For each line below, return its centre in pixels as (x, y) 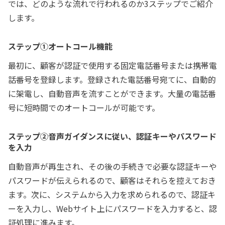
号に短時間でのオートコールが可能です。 (84, 108)
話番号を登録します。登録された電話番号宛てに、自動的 (112, 80)
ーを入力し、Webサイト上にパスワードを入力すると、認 (113, 209)
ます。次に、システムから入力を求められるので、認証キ (112, 195)
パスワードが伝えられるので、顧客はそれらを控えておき (112, 181)
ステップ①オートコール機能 (60, 46)
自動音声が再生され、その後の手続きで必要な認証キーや (113, 166)
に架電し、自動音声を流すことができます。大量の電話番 (112, 94)
